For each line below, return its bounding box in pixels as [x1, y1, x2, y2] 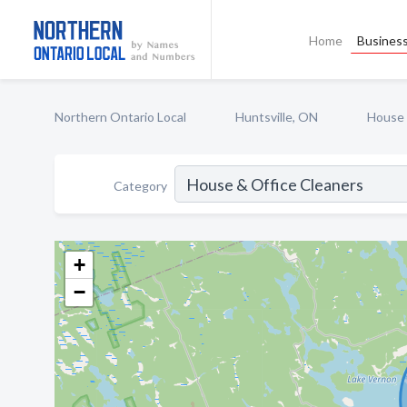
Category [114, 177, 167, 194]
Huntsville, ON [235, 109, 318, 124]
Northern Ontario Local [55, 109, 186, 124]
